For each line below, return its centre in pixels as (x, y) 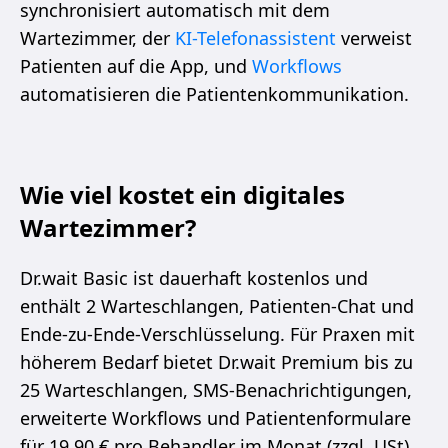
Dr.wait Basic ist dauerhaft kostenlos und (194, 277)
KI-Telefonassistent (255, 37)
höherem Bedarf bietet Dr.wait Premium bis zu (216, 361)
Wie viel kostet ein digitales (182, 194)
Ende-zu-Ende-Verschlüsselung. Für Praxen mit (217, 333)
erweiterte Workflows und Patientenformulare (215, 417)
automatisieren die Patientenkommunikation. (214, 93)
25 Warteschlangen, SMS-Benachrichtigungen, (216, 389)
